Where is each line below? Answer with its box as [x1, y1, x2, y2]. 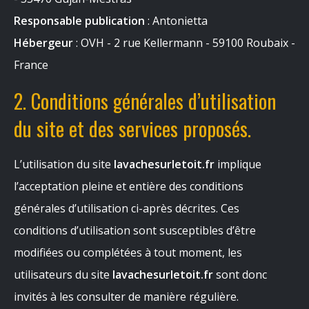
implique [215, 157, 261, 172]
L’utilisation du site [14, 157, 114, 172]
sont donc [213, 267, 267, 282]
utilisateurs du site [14, 267, 112, 282]
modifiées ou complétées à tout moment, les [14, 245, 242, 260]
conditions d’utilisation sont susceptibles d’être [14, 223, 256, 238]
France [14, 57, 48, 72]
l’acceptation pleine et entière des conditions [14, 179, 243, 194]
